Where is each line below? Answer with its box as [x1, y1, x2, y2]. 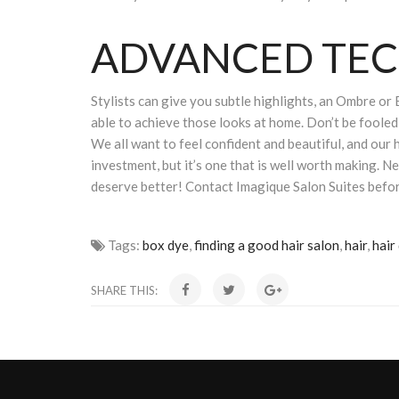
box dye [142, 237, 189, 254]
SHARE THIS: [91, 283, 160, 298]
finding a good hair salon [194, 237, 339, 254]
